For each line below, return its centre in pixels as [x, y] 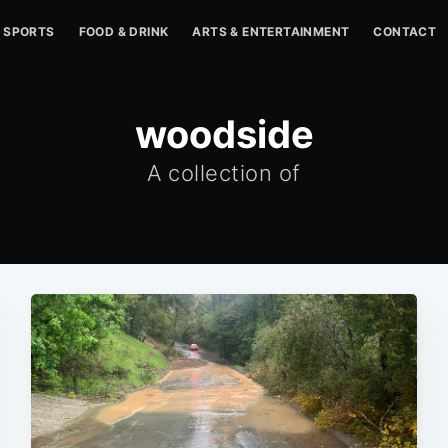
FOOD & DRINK [123, 31]
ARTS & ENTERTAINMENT [271, 31]
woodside [224, 134]
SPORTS [29, 31]
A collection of [224, 173]
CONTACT [405, 31]
